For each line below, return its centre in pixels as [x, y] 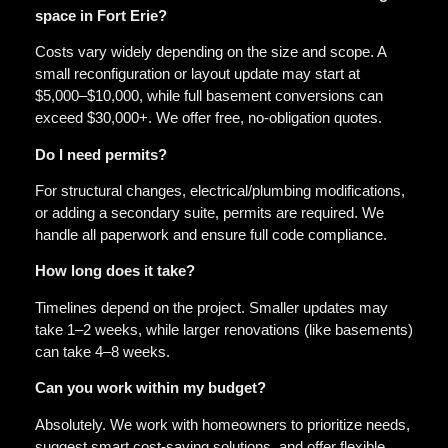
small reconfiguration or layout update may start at [197, 74]
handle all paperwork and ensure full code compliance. [211, 235]
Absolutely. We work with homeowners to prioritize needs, [222, 424]
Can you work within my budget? [150, 388]
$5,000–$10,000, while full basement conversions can [209, 96]
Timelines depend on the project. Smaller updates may [211, 307]
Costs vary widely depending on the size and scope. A [210, 52]
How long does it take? [115, 271]
